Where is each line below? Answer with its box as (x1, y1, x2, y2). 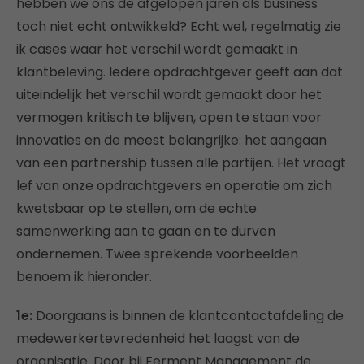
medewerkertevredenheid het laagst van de (16, 328, 300, 348)
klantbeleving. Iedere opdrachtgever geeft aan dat (16, 62, 343, 81)
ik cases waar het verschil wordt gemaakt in (16, 39, 297, 58)
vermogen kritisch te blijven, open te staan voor (16, 107, 322, 127)
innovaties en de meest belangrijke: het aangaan (16, 130, 327, 149)
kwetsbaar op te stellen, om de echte (16, 198, 257, 218)
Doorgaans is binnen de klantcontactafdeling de (32, 305, 344, 325)
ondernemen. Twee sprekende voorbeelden (16, 244, 298, 263)
